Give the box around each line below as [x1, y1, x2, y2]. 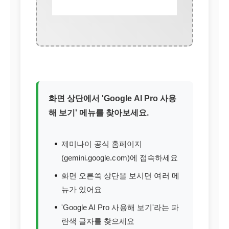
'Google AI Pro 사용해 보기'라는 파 [61, 203, 179, 212]
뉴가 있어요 [61, 185, 102, 194]
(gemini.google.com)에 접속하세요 [61, 153, 178, 162]
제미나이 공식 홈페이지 [61, 140, 143, 148]
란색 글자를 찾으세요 [61, 217, 135, 225]
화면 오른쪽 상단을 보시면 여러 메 [61, 171, 179, 180]
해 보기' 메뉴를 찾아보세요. [49, 108, 149, 117]
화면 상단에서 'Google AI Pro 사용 [49, 94, 176, 103]
